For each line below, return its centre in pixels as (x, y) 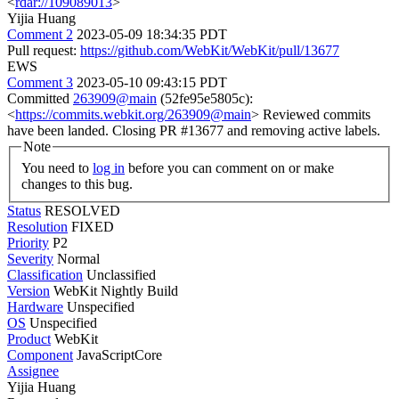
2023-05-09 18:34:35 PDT (152, 34)
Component (40, 354)
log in (109, 167)
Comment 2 (40, 34)
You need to (57, 167)
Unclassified (121, 274)
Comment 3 (40, 82)
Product (29, 338)
